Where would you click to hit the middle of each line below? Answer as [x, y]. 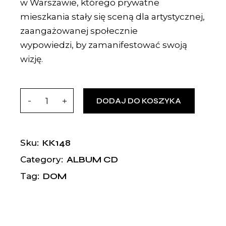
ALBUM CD [93, 160]
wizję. [32, 59]
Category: [42, 160]
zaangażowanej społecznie [79, 31]
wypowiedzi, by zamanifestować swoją [104, 45]
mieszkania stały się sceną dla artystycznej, [113, 17]
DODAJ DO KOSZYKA [139, 101]
